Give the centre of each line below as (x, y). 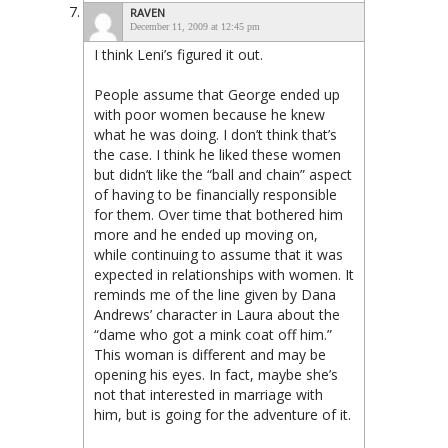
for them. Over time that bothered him (218, 214)
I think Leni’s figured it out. (178, 54)
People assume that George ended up (217, 94)
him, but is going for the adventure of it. (222, 414)
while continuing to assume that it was (218, 254)
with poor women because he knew (209, 114)
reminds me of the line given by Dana (215, 294)
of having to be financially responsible (215, 194)
